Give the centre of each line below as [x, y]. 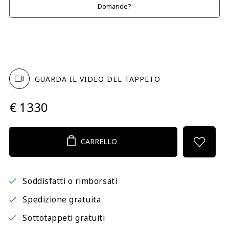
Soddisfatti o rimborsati [70, 181]
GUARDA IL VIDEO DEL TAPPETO [97, 79]
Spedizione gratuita [62, 200]
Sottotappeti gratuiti [64, 218]
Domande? [114, 6]
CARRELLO [99, 141]
